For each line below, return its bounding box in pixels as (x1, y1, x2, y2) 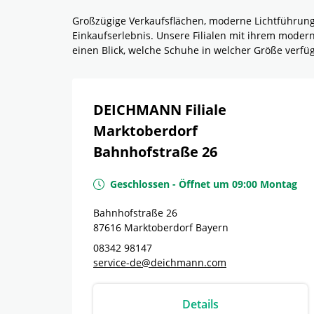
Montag (260, 177, 297, 191)
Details (182, 296, 219, 312)
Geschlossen (110, 177, 170, 191)
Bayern (196, 221, 228, 234)
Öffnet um (179, 177, 229, 191)
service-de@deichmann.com (93, 256, 226, 269)
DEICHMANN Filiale (93, 100, 226, 119)
